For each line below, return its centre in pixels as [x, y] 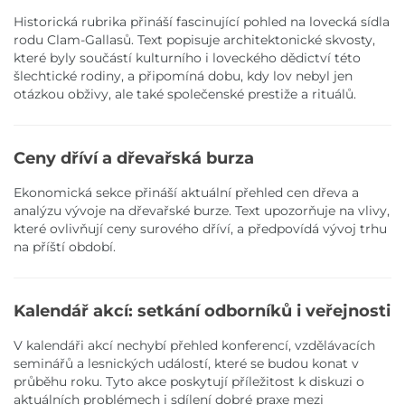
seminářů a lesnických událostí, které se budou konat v [186, 363]
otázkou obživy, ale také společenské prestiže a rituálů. [185, 94]
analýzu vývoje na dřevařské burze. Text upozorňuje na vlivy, [202, 210]
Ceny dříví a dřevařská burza [134, 157]
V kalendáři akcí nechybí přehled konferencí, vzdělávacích [194, 345]
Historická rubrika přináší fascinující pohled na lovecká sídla [202, 21]
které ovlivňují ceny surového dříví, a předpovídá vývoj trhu [200, 228]
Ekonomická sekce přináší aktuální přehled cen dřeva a [186, 192]
